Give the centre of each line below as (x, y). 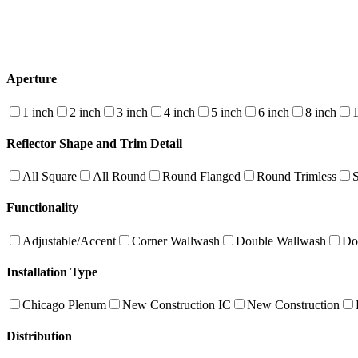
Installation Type (52, 272)
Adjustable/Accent (69, 241)
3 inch (132, 112)
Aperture (32, 79)
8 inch (321, 112)
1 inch (38, 112)
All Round (119, 177)
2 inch (85, 112)
